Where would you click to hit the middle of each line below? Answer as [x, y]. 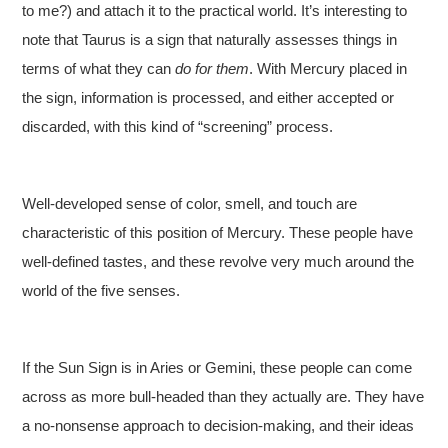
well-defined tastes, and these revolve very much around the [218, 261]
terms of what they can [99, 68]
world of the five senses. [101, 290]
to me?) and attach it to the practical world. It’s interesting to [215, 10]
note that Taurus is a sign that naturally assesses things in [210, 39]
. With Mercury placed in [328, 68]
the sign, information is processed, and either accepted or [208, 97]
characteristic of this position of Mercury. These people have [218, 232]
